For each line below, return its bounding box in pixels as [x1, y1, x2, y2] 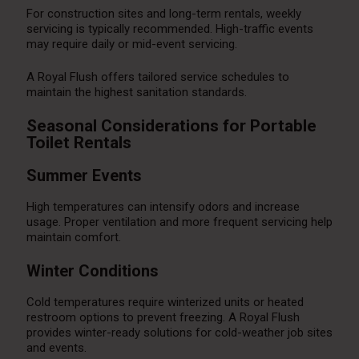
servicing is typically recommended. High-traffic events [26, 22, 313, 37]
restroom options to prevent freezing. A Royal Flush [26, 310, 300, 325]
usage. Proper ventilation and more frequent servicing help [26, 215, 333, 230]
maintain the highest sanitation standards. [26, 85, 247, 100]
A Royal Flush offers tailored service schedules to [26, 70, 289, 85]
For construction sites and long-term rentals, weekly [26, 6, 301, 22]
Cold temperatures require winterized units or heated [26, 295, 304, 310]
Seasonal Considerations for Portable [26, 116, 317, 136]
